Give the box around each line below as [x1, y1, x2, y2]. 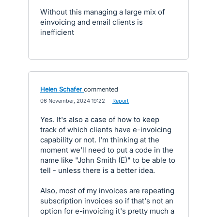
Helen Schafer [40, 85, 82, 93]
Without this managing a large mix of [40, 7, 165, 16]
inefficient [40, 28, 74, 37]
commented [84, 85, 118, 93]
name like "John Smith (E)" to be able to [40, 155, 175, 165]
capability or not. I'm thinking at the [40, 135, 159, 144]
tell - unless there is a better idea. [40, 166, 155, 175]
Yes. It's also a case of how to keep [40, 115, 159, 124]
